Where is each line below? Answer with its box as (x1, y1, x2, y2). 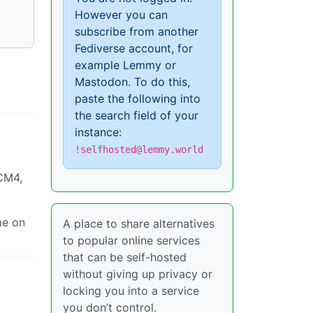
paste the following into (75, 92, 201, 106)
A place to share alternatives (63, 217, 214, 231)
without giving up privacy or (63, 267, 212, 282)
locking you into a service (63, 284, 199, 298)
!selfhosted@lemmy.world (75, 144, 203, 156)
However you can (75, 8, 168, 22)
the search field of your (75, 108, 198, 123)
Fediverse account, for (75, 41, 193, 56)
